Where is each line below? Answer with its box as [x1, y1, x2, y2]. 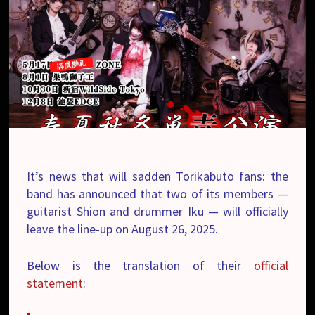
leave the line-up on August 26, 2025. [27, 220, 219, 237]
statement [27, 274, 84, 291]
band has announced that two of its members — [27, 185, 288, 202]
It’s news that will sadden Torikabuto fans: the [27, 167, 288, 184]
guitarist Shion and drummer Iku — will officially [27, 202, 288, 219]
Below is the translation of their [27, 257, 254, 274]
